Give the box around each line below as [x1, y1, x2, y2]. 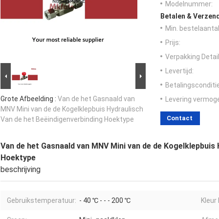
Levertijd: [165, 67, 194, 75]
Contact [167, 114, 193, 122]
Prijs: [165, 39, 180, 47]
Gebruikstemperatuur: [7, 197, 76, 205]
